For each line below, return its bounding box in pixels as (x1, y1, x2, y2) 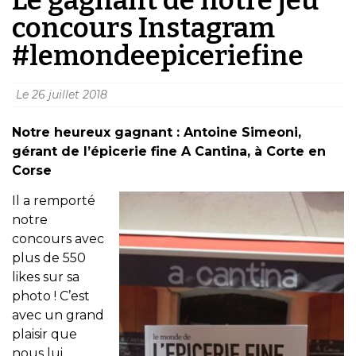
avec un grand (12, 308, 104, 323)
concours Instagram (12, 10, 275, 44)
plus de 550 (12, 250, 86, 266)
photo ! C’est (12, 288, 90, 304)
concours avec (12, 231, 104, 247)
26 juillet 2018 (32, 87, 107, 102)
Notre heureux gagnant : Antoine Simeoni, (12, 124, 301, 140)
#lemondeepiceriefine (12, 38, 304, 72)
